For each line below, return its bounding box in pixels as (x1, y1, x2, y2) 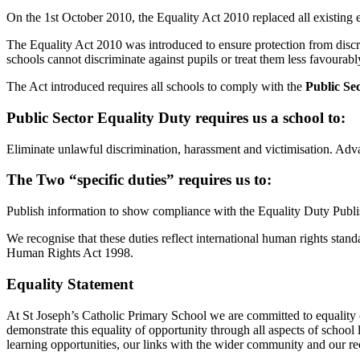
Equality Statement (6, 275, 133, 292)
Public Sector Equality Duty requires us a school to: (6, 109, 346, 126)
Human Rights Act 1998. (6, 246, 133, 260)
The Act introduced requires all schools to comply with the (6, 80, 302, 94)
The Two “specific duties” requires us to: (6, 171, 272, 189)
